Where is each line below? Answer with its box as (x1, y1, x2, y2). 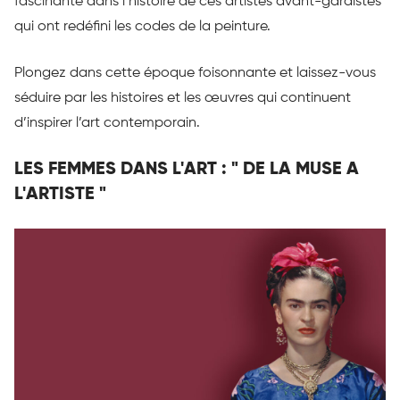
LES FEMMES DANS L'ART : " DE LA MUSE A (14, 161, 359, 179)
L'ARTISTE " (14, 186, 106, 204)
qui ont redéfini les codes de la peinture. (14, 20, 271, 35)
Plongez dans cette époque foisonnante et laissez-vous (14, 66, 376, 81)
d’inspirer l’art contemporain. (14, 116, 200, 131)
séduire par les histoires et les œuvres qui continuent (14, 91, 351, 106)
